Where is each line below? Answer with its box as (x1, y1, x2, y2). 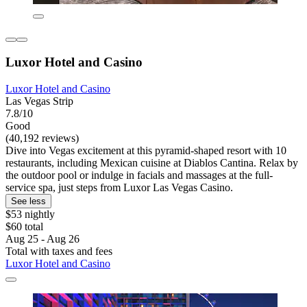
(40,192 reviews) (5, 132, 79, 145)
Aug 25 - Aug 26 (5, 233, 79, 245)
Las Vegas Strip (5, 95, 73, 108)
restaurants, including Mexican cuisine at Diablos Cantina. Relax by (5, 157, 298, 169)
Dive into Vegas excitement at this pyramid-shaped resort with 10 (5, 145, 286, 157)
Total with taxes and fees (5, 245, 112, 258)
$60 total (5, 221, 43, 233)
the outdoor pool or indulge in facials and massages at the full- (5, 169, 273, 182)
